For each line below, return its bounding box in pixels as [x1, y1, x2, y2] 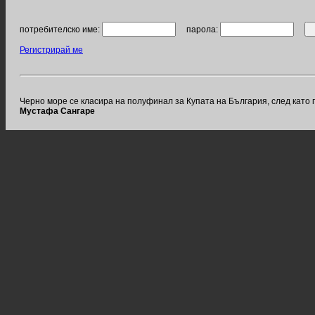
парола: [176, 25, 220, 34]
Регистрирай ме [20, 45, 83, 55]
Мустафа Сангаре [20, 106, 95, 116]
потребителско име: [20, 25, 102, 34]
